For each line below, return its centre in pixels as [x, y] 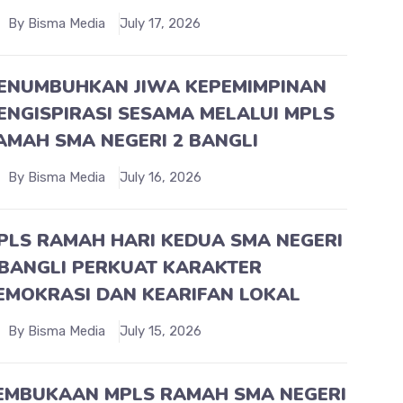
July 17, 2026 [161, 23]
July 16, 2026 [161, 177]
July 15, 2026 [161, 331]
